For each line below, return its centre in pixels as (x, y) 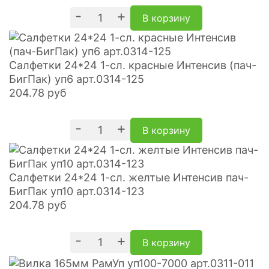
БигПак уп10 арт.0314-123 (77, 191)
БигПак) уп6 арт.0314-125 (77, 79)
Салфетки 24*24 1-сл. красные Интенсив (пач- (133, 65)
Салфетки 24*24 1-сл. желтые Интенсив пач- (129, 177)
